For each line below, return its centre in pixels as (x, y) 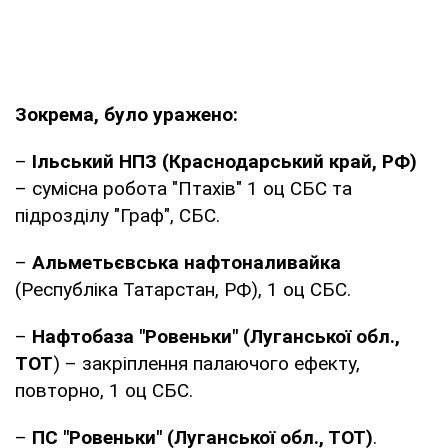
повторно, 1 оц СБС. (104, 390)
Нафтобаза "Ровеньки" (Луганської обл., (216, 336)
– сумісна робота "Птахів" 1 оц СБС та (183, 188)
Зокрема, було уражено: (126, 114)
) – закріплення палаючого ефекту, (206, 363)
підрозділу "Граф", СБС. (117, 215)
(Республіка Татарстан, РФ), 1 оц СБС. (183, 289)
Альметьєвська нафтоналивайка (186, 262)
